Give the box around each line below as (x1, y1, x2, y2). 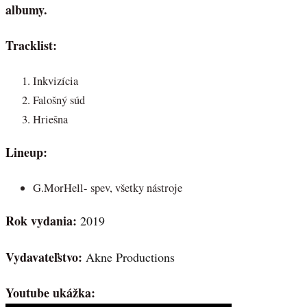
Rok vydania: (5, 212, 80, 230)
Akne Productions (86, 248, 175, 265)
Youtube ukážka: (5, 284, 95, 302)
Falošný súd (33, 92, 85, 108)
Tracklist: (5, 36, 57, 55)
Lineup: (5, 143, 47, 162)
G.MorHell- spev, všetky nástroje (33, 180, 182, 195)
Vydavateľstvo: (5, 247, 86, 266)
